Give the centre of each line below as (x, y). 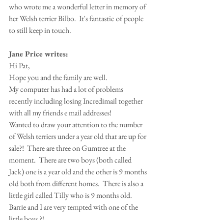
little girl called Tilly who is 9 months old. (70, 195)
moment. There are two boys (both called (71, 160)
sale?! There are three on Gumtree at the (68, 148)
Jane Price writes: (39, 54)
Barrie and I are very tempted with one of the (74, 207)
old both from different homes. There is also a (77, 183)
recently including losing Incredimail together (77, 101)
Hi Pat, (19, 65)
